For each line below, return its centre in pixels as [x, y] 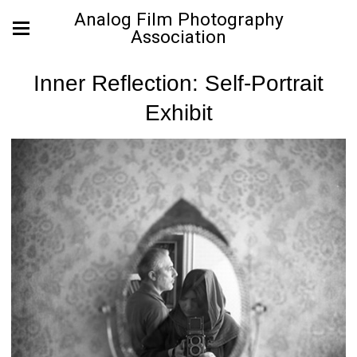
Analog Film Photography [178, 20]
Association [178, 37]
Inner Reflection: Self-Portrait [178, 83]
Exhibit [178, 113]
